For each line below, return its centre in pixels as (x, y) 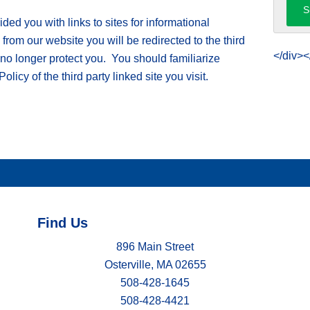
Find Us (63, 223)
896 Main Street (155, 247)
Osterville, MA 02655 (155, 265)
